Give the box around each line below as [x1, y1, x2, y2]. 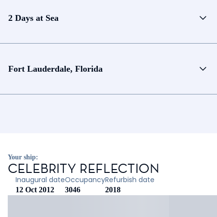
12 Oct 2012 [15, 186, 54, 194]
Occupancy [65, 175, 105, 185]
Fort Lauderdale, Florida [8, 63, 103, 74]
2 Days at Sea [8, 13, 59, 23]
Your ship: [8, 154, 38, 161]
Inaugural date [15, 175, 65, 185]
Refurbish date [105, 175, 155, 185]
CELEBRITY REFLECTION [8, 160, 159, 177]
